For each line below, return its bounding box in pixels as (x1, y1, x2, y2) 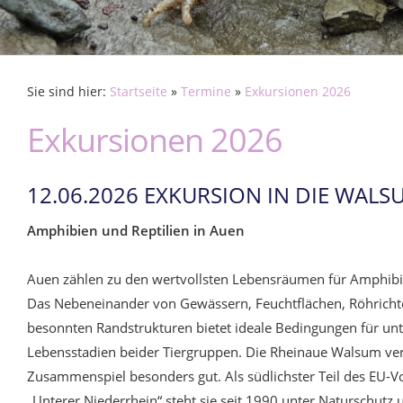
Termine (181, 84, 231, 100)
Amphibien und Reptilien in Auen (27, 221, 245, 239)
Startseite (110, 84, 167, 100)
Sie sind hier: (27, 84, 110, 100)
